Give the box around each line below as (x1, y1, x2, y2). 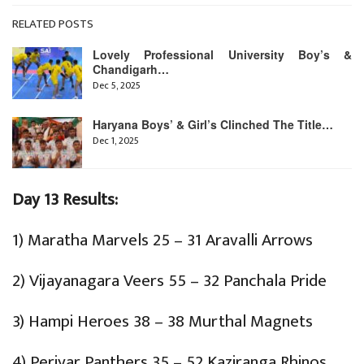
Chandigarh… (93, 60, 169, 77)
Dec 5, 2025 (93, 76, 141, 93)
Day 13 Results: (12, 185, 118, 214)
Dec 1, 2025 (93, 132, 139, 149)
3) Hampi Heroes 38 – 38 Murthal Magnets (12, 307, 313, 336)
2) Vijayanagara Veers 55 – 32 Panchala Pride (12, 266, 327, 296)
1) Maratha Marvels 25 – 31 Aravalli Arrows (12, 226, 313, 255)
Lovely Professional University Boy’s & (93, 45, 352, 63)
